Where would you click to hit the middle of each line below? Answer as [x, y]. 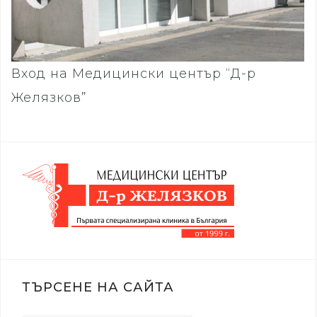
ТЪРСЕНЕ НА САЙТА [98, 288]
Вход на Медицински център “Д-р [134, 74]
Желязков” [49, 98]
